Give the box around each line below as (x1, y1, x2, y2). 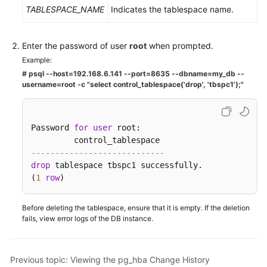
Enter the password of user (22, 41, 129, 51)
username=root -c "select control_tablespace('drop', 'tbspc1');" (22, 80, 244, 89)
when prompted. (147, 41, 213, 51)
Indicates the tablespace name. (111, 4, 234, 14)
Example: (22, 55, 52, 64)
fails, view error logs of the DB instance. (22, 214, 153, 223)
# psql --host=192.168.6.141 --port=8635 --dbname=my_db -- (22, 69, 244, 78)
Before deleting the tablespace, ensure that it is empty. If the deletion (22, 203, 250, 212)
